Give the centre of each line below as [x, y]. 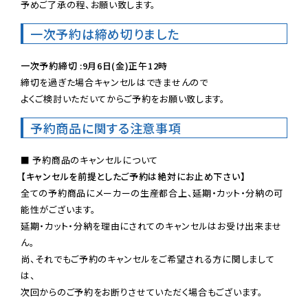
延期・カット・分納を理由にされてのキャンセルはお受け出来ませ [152, 225]
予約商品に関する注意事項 [106, 128]
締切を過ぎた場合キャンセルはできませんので [114, 82]
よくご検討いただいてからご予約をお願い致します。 [123, 98]
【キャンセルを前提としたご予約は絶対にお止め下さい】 [133, 176]
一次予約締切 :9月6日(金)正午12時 [94, 65]
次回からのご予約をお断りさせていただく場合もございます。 [142, 291]
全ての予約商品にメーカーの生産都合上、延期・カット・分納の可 [152, 192]
